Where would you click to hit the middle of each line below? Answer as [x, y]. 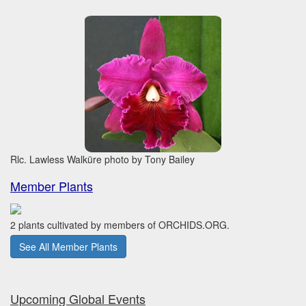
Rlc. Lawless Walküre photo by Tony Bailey [102, 159]
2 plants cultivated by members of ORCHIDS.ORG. [120, 225]
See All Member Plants [68, 247]
